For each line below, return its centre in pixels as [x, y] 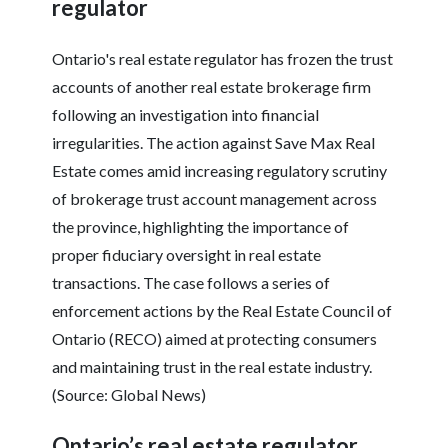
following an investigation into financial [186, 115]
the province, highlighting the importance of [201, 227]
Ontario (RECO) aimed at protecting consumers [215, 339]
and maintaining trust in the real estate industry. [212, 367]
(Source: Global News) [129, 395]
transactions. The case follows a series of [191, 283]
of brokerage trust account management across [215, 199]
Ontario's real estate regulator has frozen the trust [223, 59]
